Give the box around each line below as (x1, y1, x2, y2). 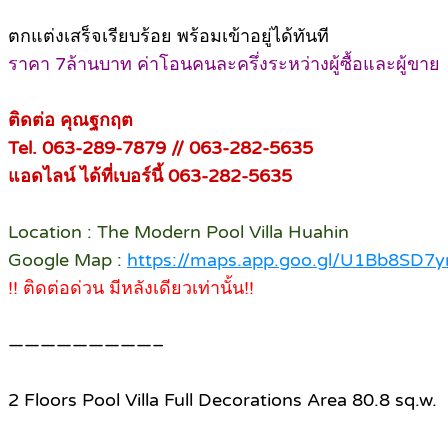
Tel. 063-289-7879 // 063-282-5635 (8, 137, 313, 160)
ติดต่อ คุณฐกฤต (8, 109, 133, 132)
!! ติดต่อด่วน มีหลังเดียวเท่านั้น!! (8, 277, 254, 300)
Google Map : (8, 249, 127, 272)
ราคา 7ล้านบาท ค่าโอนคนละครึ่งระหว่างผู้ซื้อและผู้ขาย (8, 53, 440, 76)
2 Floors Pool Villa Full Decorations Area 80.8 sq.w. (8, 389, 437, 412)
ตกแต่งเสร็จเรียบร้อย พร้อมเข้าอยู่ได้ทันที (8, 25, 329, 48)
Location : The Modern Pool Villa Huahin (8, 221, 349, 244)
